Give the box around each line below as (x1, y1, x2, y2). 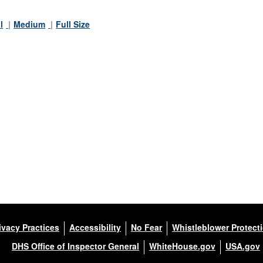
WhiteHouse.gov (149, 240, 215, 252)
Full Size (56, 18, 90, 30)
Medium (14, 18, 46, 30)
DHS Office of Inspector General (12, 240, 139, 252)
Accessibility (69, 221, 121, 233)
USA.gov (225, 240, 260, 252)
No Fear (131, 221, 162, 233)
